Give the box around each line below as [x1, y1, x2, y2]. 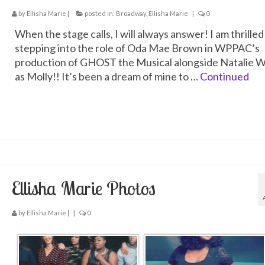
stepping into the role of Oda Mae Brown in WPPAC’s [14, 41, 260, 55]
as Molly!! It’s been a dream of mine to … [14, 70, 200, 83]
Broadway [115, 9, 146, 18]
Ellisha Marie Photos [11, 176, 156, 200]
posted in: [83, 9, 116, 18]
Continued [199, 70, 249, 83]
